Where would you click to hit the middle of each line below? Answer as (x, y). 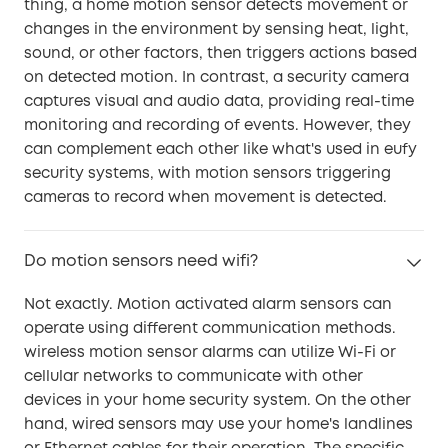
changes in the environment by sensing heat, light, (216, 29)
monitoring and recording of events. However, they (217, 125)
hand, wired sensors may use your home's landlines (218, 424)
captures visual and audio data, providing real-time (219, 101)
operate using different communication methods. (210, 328)
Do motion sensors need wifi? (141, 261)
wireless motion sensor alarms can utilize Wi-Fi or (210, 352)
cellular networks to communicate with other (193, 376)
